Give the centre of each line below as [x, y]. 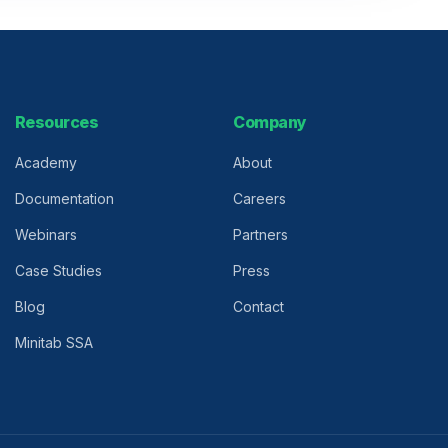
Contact [259, 306]
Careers [260, 198]
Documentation [64, 198]
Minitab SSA [53, 342]
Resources [56, 122]
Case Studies [58, 270]
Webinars [45, 234]
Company [270, 122]
